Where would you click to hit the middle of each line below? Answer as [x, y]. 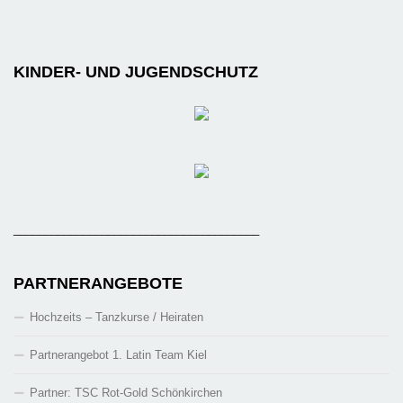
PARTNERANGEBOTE [98, 284]
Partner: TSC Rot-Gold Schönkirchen [126, 393]
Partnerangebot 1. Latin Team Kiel [118, 355]
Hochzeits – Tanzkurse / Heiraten [116, 318]
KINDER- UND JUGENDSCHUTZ [136, 72]
